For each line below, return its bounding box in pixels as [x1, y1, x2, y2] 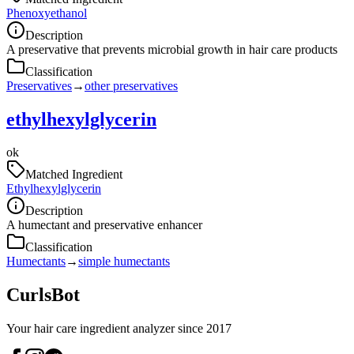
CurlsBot [6, 284, 80, 306]
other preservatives [85, 78, 178, 92]
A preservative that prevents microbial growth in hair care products [6, 42, 337, 56]
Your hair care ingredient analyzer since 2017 [6, 322, 232, 336]
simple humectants [78, 254, 170, 269]
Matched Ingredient [25, 168, 122, 182]
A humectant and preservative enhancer [6, 218, 202, 232]
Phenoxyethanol [6, 6, 87, 20]
